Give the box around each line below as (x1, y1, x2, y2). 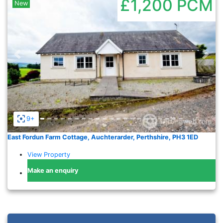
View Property (27, 150, 70, 158)
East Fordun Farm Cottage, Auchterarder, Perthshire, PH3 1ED (7, 133, 198, 141)
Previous (12, 50, 38, 58)
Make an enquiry (27, 166, 79, 174)
